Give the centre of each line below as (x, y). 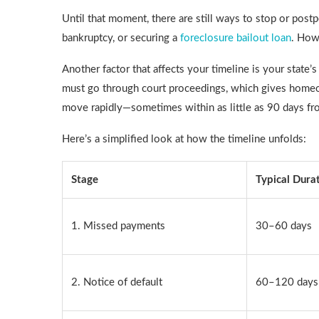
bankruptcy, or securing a (121, 38)
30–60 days (284, 226)
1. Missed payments (118, 226)
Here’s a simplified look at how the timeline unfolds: (184, 139)
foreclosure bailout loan (236, 38)
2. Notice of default (117, 282)
